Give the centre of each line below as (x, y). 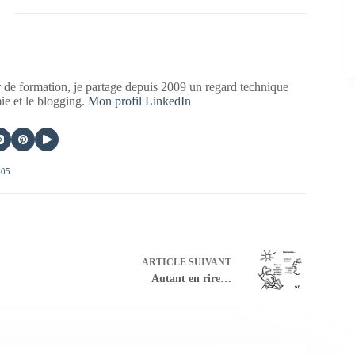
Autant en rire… (191, 278)
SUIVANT (208, 262)
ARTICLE (164, 262)
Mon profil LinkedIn (140, 101)
